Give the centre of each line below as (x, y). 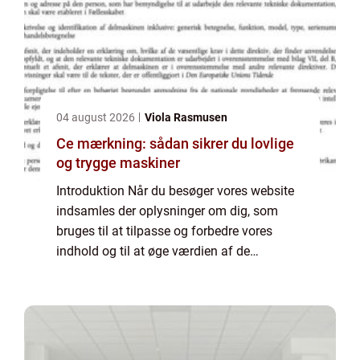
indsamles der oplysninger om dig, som (167, 211)
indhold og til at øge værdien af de (153, 251)
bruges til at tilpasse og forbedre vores (164, 231)
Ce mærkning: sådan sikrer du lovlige (175, 143)
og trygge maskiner (118, 163)
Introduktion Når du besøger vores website (175, 191)
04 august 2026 (97, 117)
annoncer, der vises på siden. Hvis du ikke (173, 271)
